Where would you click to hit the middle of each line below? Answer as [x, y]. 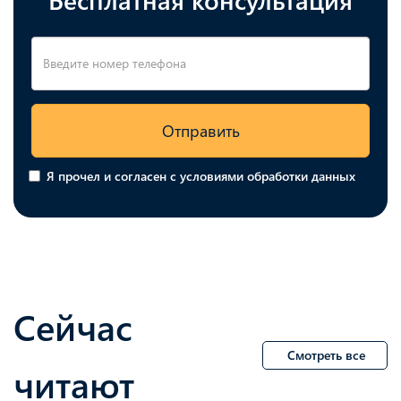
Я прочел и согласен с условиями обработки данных [200, 175]
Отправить [200, 131]
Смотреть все [326, 354]
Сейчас [73, 326]
